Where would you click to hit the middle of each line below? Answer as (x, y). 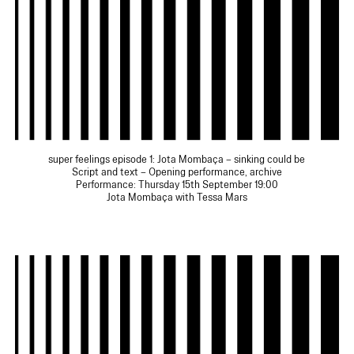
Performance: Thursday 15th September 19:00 (177, 185)
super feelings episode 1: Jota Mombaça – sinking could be (177, 160)
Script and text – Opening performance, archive (177, 173)
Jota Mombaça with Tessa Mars (177, 198)
